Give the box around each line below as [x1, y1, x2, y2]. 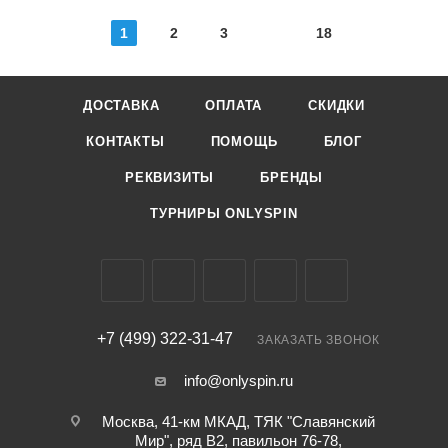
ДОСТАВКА [82, 98, 160, 113]
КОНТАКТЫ [86, 134, 165, 149]
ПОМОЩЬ [210, 134, 278, 149]
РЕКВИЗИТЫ [124, 170, 215, 185]
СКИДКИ [308, 98, 366, 113]
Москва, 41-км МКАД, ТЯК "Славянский [102, 413, 375, 430]
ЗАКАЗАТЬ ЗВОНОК [257, 333, 380, 347]
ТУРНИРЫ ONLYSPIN [150, 206, 298, 221]
